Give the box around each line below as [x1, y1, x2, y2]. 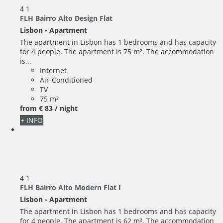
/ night [55, 103, 78, 113]
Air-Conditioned [40, 75, 93, 85]
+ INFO [20, 115, 43, 125]
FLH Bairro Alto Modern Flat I [20, 182, 121, 192]
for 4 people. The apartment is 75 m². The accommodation [20, 46, 214, 56]
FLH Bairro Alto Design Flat [20, 13, 112, 23]
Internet [40, 65, 67, 75]
